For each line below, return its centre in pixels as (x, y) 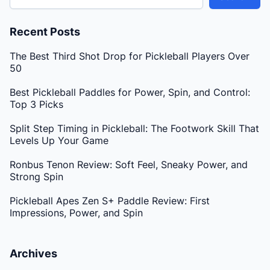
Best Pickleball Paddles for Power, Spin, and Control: (130, 93)
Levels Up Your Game (59, 141)
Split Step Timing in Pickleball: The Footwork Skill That (134, 129)
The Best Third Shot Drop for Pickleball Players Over (130, 56)
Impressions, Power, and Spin (76, 213)
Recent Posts (45, 32)
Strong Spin (36, 177)
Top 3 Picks (36, 105)
